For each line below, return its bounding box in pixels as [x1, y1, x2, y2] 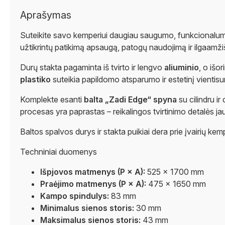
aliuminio [164, 62, 199, 72]
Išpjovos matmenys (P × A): [40, 167, 145, 177]
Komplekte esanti [20, 94, 84, 104]
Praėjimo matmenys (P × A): [40, 179, 146, 189]
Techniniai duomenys [20, 147, 97, 157]
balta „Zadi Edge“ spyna [84, 94, 177, 104]
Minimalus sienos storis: [40, 203, 134, 213]
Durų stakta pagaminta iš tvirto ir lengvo [20, 62, 164, 72]
